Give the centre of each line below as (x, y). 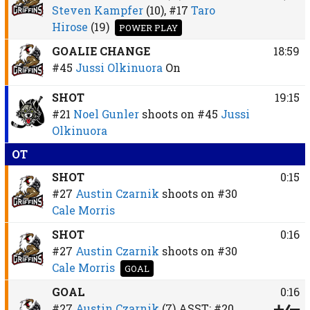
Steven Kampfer (97, 10)
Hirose (70, 26)
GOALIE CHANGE (101, 51)
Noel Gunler (106, 113)
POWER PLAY (148, 27)
